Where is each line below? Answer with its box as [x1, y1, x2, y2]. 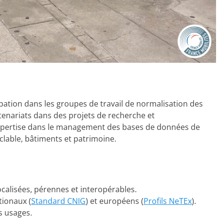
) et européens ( [86, 195, 144, 206]
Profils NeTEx [144, 195, 192, 206]
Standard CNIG [31, 195, 86, 206]
